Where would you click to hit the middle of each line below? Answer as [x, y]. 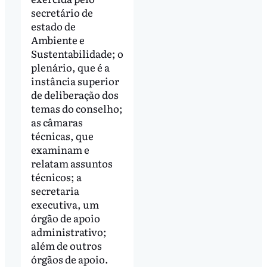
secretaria [55, 190]
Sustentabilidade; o [77, 53]
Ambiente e [58, 39]
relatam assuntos [72, 163]
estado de [53, 26]
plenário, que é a [70, 67]
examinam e [60, 149]
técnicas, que [62, 135]
